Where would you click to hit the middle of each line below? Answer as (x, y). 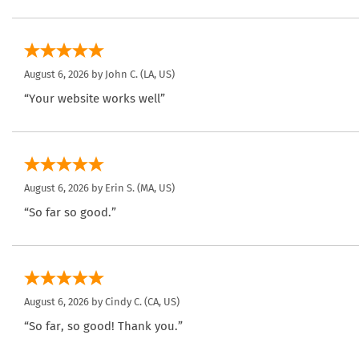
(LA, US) (156, 75)
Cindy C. (123, 302)
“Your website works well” (95, 99)
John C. (121, 75)
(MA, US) (155, 188)
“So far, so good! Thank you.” (103, 327)
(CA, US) (161, 302)
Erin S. (120, 188)
